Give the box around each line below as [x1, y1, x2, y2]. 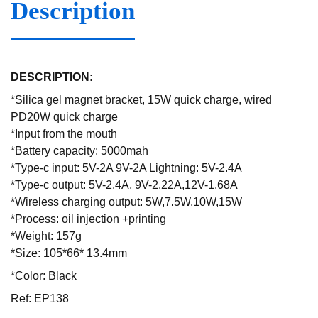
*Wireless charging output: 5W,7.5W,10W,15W [11, 196, 242, 209]
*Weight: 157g [11, 230, 82, 243]
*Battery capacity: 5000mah [11, 145, 148, 158]
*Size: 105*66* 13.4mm [11, 247, 127, 260]
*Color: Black [11, 270, 77, 283]
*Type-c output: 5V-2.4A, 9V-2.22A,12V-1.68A [11, 179, 238, 192]
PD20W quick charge [11, 111, 118, 124]
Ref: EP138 [11, 292, 69, 305]
